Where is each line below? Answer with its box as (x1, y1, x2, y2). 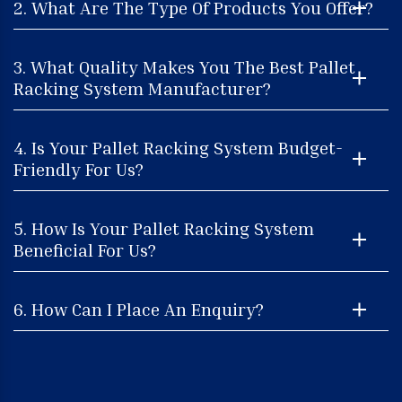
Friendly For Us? (13, 157, 144, 179)
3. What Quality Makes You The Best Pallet (13, 55, 355, 77)
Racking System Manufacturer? (13, 76, 271, 99)
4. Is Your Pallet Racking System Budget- (13, 135, 343, 158)
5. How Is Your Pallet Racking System (13, 216, 314, 239)
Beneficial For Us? (13, 238, 156, 260)
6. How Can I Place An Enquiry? (13, 297, 264, 319)
